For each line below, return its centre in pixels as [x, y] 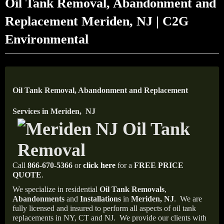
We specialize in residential [56, 189]
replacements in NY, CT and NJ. [65, 218]
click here [99, 165]
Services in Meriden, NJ [54, 111]
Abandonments [38, 199]
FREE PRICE [159, 165]
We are [191, 199]
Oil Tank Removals [132, 189]
